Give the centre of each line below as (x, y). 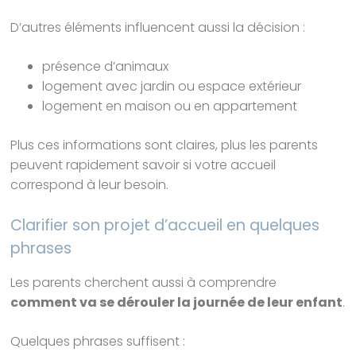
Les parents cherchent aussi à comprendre (144, 282)
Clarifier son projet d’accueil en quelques (165, 225)
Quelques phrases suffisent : (98, 341)
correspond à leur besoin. (90, 184)
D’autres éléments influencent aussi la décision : (158, 27)
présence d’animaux (106, 66)
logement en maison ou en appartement (170, 106)
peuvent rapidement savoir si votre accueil (143, 164)
